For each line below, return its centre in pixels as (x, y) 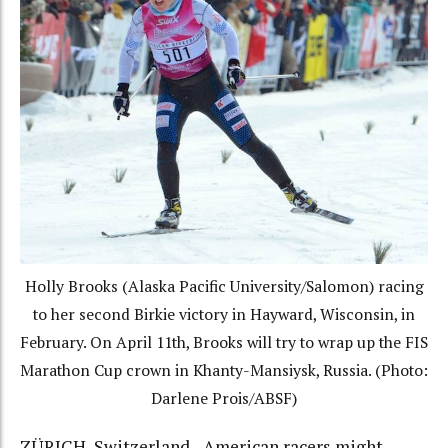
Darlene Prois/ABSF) (224, 398)
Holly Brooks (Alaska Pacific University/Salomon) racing (224, 286)
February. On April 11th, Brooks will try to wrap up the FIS (224, 342)
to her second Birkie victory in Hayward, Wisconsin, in (224, 314)
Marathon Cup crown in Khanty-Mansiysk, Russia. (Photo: (224, 370)
